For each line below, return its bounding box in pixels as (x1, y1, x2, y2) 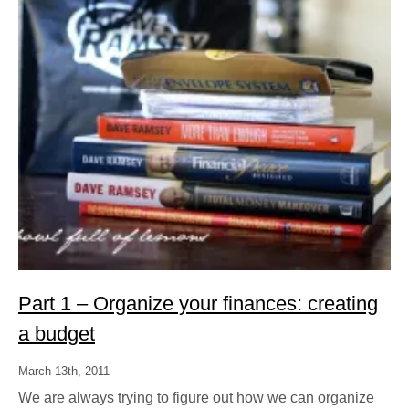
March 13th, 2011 (18, 363, 110, 378)
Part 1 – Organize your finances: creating (18, 291, 378, 315)
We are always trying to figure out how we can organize (18, 389, 374, 405)
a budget (18, 321, 95, 345)
